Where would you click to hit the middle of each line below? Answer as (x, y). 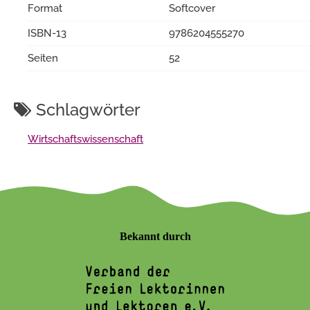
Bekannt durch (155, 236)
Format (45, 8)
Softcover (192, 8)
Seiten (43, 58)
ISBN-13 (47, 33)
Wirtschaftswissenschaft (85, 139)
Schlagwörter (86, 109)
